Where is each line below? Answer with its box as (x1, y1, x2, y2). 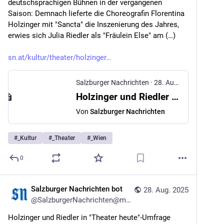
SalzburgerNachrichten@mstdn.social (37, 195, 126, 204)
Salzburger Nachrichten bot (31, 184, 122, 193)
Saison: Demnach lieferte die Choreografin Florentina (8, 9, 184, 18)
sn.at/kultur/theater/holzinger (8, 53, 106, 62)
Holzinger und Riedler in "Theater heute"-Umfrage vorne (171, 91, 178, 102)
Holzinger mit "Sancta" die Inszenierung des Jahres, (8, 20, 179, 29)
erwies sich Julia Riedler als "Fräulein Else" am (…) (8, 31, 175, 40)
